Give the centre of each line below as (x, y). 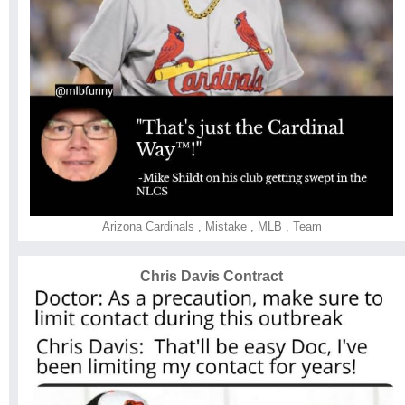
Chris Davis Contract (212, 276)
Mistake (224, 226)
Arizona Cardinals (148, 226)
